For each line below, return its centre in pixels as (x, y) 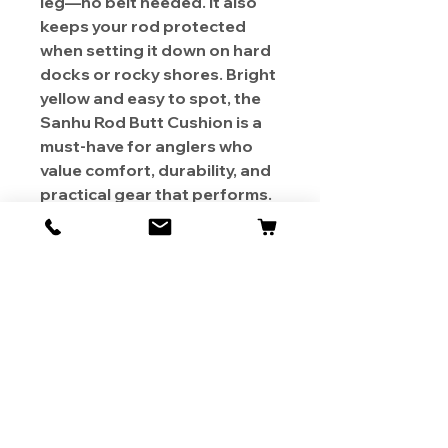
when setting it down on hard (155, 50)
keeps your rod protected (143, 26)
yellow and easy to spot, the (150, 98)
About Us (54, 342)
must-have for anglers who (146, 146)
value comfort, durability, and (155, 170)
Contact (51, 370)
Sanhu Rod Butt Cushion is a (151, 122)
